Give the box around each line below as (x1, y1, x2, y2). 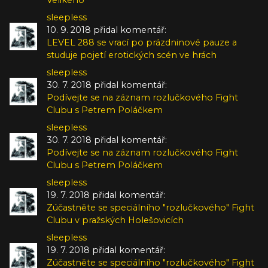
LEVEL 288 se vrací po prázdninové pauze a (47, 36, 237, 48)
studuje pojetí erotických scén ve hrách (47, 49, 217, 60)
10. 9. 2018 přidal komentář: (47, 24, 166, 35)
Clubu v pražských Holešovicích (47, 214, 184, 226)
